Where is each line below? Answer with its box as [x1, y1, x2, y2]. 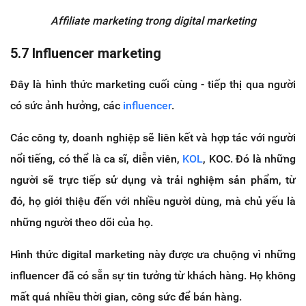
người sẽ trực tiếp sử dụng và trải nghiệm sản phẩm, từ [10, 173, 296, 186]
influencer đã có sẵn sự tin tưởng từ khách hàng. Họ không [10, 268, 296, 282]
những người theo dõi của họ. [10, 215, 153, 229]
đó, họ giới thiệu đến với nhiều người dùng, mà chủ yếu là [10, 194, 296, 208]
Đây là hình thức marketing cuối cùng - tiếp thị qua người [10, 77, 296, 91]
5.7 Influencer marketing [10, 44, 161, 61]
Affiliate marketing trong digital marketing [50, 14, 256, 27]
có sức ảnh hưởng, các [10, 98, 123, 112]
